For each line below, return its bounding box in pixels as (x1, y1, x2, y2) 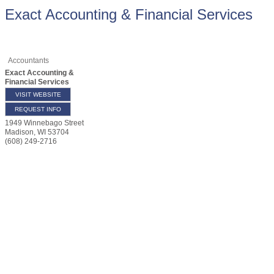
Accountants (8, 56, 49, 65)
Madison (5, 128, 34, 136)
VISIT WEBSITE (15, 91, 61, 98)
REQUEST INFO (15, 106, 61, 113)
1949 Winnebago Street (5, 119, 84, 127)
